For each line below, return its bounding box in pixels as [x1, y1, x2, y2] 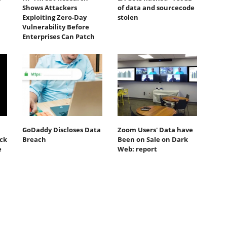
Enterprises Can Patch [22, 32, 95, 42]
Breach [22, 134, 46, 144]
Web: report [117, 144, 157, 154]
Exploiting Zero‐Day [22, 13, 87, 22]
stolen [117, 13, 138, 22]
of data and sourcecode [117, 3, 195, 13]
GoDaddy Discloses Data [22, 125, 101, 134]
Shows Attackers [22, 3, 77, 13]
